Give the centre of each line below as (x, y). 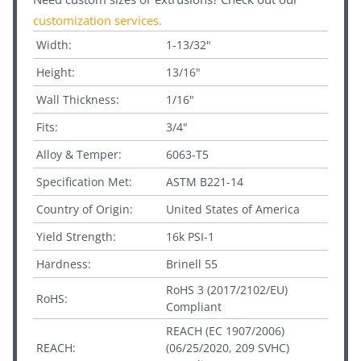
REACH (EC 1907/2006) (226, 331)
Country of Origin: (85, 210)
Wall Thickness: (78, 100)
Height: (56, 73)
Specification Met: (84, 182)
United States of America (233, 210)
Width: (54, 45)
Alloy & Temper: (79, 155)
